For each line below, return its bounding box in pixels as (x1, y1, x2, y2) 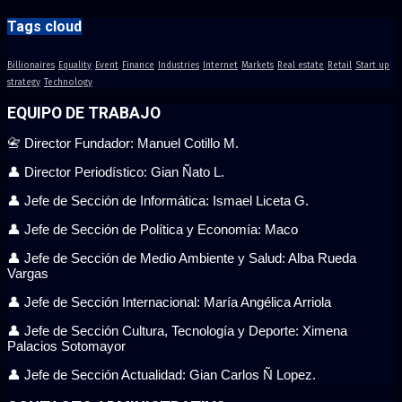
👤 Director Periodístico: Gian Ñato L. (7, 164, 224, 180)
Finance (122, 59, 154, 71)
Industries (158, 59, 199, 71)
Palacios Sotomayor (7, 338, 126, 354)
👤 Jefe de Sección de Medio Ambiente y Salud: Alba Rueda (7, 250, 356, 267)
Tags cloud (7, 18, 82, 36)
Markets (241, 59, 274, 71)
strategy (7, 76, 40, 88)
